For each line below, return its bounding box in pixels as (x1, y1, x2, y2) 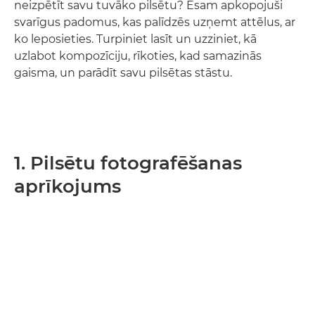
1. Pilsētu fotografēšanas (14, 152, 242, 174)
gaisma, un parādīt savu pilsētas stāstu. (14, 66, 232, 79)
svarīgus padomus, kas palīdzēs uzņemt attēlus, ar (14, 15, 295, 29)
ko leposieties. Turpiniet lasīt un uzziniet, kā (14, 32, 257, 46)
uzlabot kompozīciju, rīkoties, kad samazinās (14, 49, 262, 63)
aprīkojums (14, 175, 121, 198)
